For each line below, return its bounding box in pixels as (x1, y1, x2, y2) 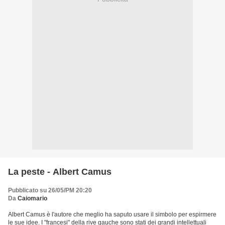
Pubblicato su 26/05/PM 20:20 (8, 187, 92, 194)
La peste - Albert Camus (8, 167, 111, 177)
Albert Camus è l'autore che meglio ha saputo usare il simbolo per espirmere (8, 211, 216, 218)
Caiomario (18, 195, 47, 202)
